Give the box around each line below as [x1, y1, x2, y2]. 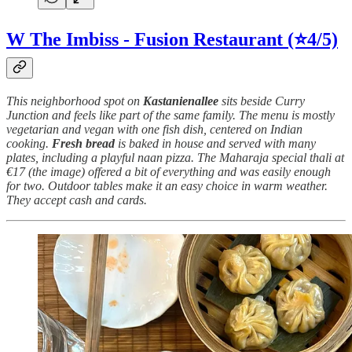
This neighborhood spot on [6, 93, 143, 108]
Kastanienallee [143, 93, 218, 108]
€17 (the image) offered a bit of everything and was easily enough [6, 164, 331, 178]
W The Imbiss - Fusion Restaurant [6, 28, 283, 49]
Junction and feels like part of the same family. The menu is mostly [6, 108, 335, 122]
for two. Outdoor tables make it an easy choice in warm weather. [6, 178, 328, 192]
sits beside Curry [218, 93, 305, 108]
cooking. [6, 136, 52, 150]
